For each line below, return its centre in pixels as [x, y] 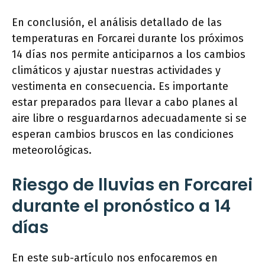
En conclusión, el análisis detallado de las [117, 23]
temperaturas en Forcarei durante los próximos [128, 39]
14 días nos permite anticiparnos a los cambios [129, 55]
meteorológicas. [52, 151]
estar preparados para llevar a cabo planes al [125, 103]
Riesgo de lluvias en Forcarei [132, 185]
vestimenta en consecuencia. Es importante [120, 87]
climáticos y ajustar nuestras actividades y [116, 71]
